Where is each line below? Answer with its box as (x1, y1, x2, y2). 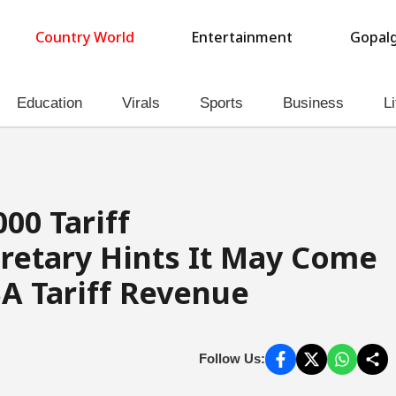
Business (283, 94, 344, 111)
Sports (200, 94, 243, 111)
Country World (35, 29, 134, 49)
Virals (122, 94, 160, 111)
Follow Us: (199, 351, 266, 367)
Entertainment (192, 29, 293, 49)
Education (17, 94, 82, 111)
